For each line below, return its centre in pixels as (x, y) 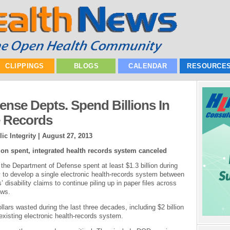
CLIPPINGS (25, 66)
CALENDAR (148, 66)
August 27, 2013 (67, 136)
